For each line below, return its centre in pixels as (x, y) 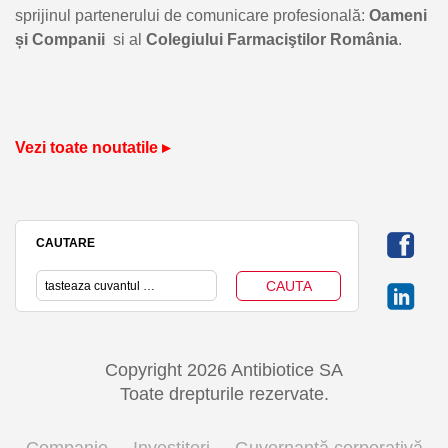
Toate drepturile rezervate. (224, 394)
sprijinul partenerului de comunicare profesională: (192, 15)
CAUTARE (65, 242)
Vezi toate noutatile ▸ (92, 147)
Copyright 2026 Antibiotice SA (224, 370)
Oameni (398, 15)
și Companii (64, 39)
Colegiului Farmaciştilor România (272, 39)
